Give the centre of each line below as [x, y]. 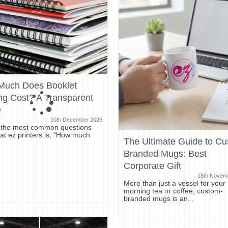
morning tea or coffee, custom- [174, 191]
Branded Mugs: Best [165, 153]
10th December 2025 [77, 119]
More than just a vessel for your [175, 183]
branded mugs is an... [159, 198]
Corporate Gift [153, 166]
